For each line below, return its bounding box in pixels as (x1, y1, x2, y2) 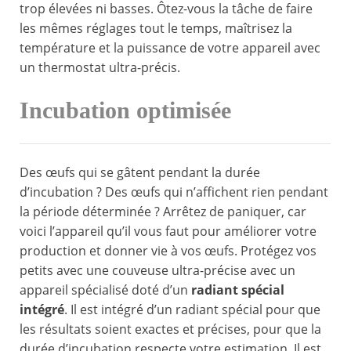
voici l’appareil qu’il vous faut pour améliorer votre (20, 223, 317, 241)
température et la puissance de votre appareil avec (20, 39, 320, 57)
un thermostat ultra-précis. (20, 59, 180, 77)
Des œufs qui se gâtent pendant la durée (20, 164, 260, 182)
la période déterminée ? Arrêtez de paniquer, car (20, 203, 306, 221)
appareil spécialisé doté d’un (20, 281, 191, 299)
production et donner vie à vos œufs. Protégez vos (20, 242, 317, 260)
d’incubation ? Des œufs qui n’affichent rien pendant (20, 183, 328, 201)
